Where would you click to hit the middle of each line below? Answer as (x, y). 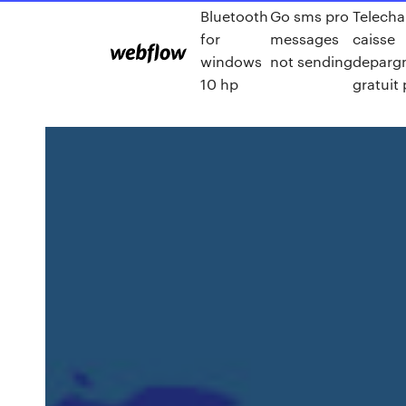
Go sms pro (309, 16)
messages (304, 39)
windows (231, 61)
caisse (374, 39)
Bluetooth (234, 16)
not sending (311, 61)
